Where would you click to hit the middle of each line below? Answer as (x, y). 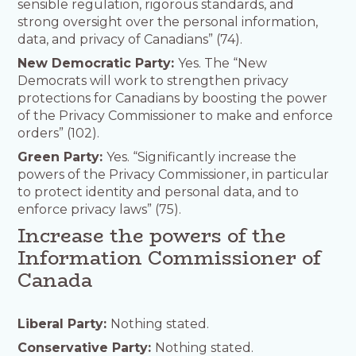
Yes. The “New (223, 63)
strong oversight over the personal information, (168, 21)
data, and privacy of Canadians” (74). (130, 39)
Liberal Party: (64, 323)
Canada (55, 280)
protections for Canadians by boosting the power (173, 98)
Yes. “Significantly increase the (202, 157)
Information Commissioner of (170, 257)
